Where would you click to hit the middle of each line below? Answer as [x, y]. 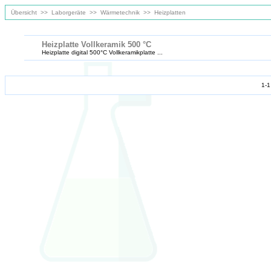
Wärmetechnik [120, 12]
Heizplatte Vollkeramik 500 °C [96, 44]
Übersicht [23, 12]
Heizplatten [170, 12]
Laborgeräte [69, 12]
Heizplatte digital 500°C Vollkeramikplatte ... [102, 52]
